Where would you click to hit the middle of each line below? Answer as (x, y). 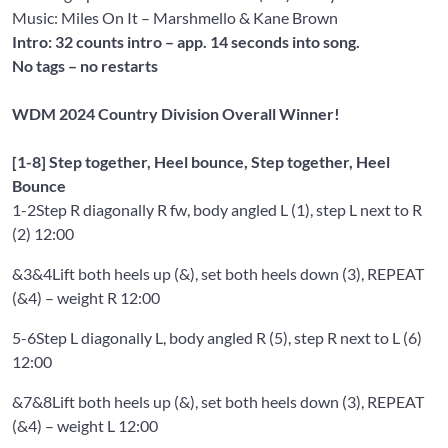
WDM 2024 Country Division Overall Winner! (176, 113)
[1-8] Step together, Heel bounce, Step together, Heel (201, 161)
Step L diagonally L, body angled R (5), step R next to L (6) (229, 337)
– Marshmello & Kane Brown (238, 17)
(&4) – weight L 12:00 (85, 425)
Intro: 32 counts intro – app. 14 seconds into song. (186, 41)
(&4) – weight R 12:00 (86, 297)
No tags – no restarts (85, 65)
